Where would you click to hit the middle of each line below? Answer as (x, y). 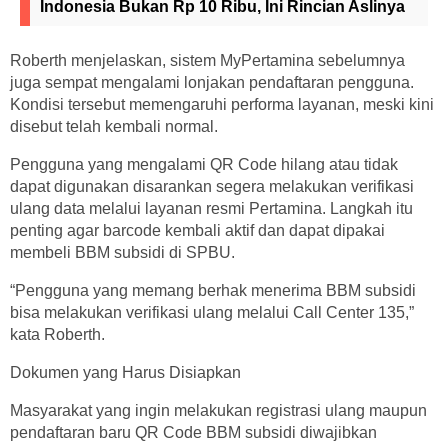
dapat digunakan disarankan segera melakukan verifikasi (212, 186)
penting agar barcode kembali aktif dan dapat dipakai (197, 230)
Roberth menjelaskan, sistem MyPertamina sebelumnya (207, 60)
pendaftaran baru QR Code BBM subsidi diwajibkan (193, 432)
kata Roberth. (57, 334)
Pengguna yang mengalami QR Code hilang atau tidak (204, 164)
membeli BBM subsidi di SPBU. (122, 252)
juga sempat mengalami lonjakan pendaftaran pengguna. (212, 82)
